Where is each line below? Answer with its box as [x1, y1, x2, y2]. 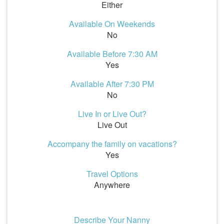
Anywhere [94, 179, 130, 190]
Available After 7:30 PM [70, 78, 154, 89]
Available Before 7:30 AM [66, 48, 157, 59]
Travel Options [86, 168, 138, 179]
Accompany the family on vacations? [47, 138, 177, 149]
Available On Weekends [69, 18, 155, 29]
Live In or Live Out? [77, 108, 146, 119]
